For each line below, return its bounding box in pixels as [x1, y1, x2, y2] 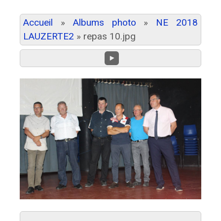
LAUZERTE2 [23, 30, 74, 42]
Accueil [23, 16, 53, 28]
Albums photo [73, 16, 136, 28]
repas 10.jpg [83, 30, 136, 42]
